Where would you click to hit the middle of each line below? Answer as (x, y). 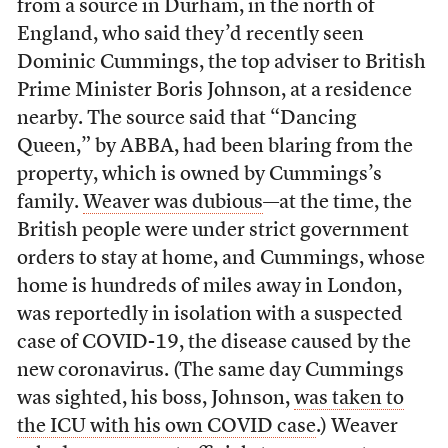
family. (49, 203)
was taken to (348, 399)
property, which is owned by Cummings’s (199, 175)
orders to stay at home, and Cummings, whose (220, 259)
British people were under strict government (212, 231)
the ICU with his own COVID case (166, 427)
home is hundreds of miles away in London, (209, 287)
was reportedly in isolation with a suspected (209, 315)
